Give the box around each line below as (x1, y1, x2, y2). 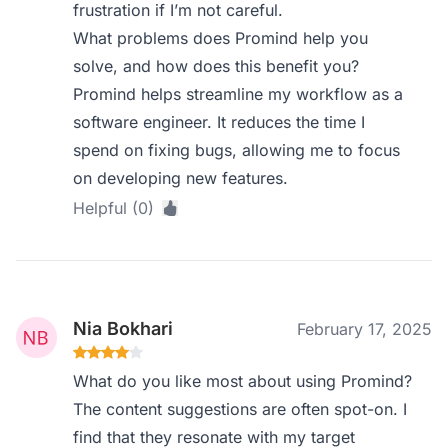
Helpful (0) (73, 198, 155, 218)
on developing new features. (73, 168, 289, 188)
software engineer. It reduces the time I (73, 112, 366, 132)
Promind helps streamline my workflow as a (73, 84, 404, 104)
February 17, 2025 (297, 319, 432, 339)
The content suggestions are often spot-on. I (73, 399, 408, 419)
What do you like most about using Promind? (73, 371, 413, 391)
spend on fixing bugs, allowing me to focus (73, 140, 401, 160)
